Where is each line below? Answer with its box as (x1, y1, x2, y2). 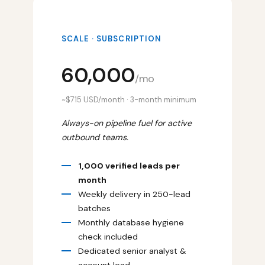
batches (78, 202, 111, 214)
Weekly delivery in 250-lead (78, 188, 190, 199)
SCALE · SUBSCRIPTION (62, 33, 161, 44)
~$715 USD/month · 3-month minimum (62, 94, 196, 105)
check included (78, 231, 138, 242)
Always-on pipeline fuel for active (62, 117, 192, 128)
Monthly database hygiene (78, 216, 184, 228)
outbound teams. (62, 131, 128, 143)
